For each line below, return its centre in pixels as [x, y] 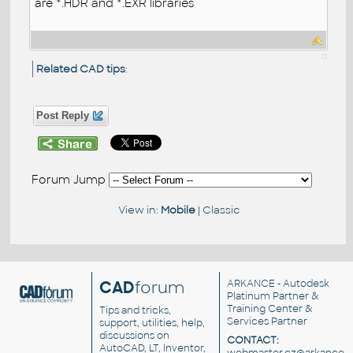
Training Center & [269, 309]
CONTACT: [253, 341]
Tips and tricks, [136, 311]
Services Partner [267, 322]
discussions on [135, 336]
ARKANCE [251, 284]
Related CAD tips [80, 69]
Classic [221, 210]
